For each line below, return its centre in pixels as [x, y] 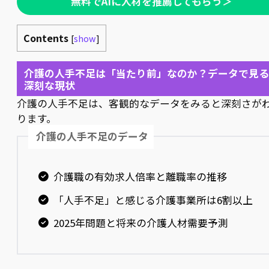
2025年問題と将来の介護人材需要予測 [141, 223]
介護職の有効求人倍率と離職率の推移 [140, 176]
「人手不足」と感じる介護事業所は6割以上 [153, 200]
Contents [46, 38]
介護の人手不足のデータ [92, 137]
